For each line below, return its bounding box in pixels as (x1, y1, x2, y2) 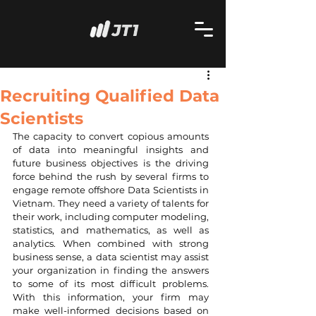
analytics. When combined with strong (13, 238, 209, 249)
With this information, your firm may (13, 291, 209, 303)
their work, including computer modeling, (13, 211, 209, 222)
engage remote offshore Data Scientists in (13, 184, 209, 195)
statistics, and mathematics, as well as (13, 224, 209, 236)
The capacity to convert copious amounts (13, 130, 209, 142)
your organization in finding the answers (13, 265, 209, 276)
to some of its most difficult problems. (13, 278, 209, 289)
